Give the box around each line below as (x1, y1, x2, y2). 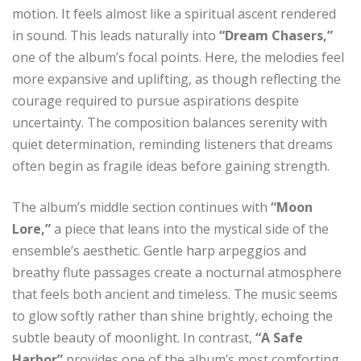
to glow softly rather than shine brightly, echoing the (12, 306, 333, 325)
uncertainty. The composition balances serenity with (12, 113, 327, 131)
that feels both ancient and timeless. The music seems (12, 284, 338, 303)
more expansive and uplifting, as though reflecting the (12, 69, 341, 88)
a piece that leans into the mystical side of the (51, 219, 329, 238)
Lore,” (12, 219, 51, 238)
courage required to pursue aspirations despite (12, 91, 299, 110)
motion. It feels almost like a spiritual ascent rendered (12, 4, 336, 23)
